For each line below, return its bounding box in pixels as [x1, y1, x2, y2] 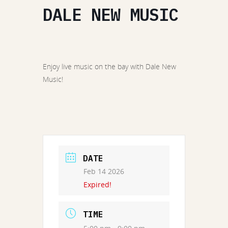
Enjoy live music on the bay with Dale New [43, 62, 176, 71]
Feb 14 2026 [83, 166, 124, 176]
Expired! [83, 180, 111, 189]
